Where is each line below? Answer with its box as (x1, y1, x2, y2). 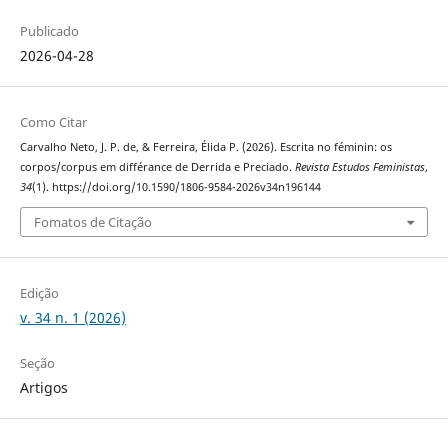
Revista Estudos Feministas (294, 159, 425, 174)
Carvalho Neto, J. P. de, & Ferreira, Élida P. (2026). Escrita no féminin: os (19, 139, 392, 154)
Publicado (19, 21, 79, 40)
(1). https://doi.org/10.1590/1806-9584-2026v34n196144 (31, 179, 321, 194)
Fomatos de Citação (33, 213, 152, 232)
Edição (19, 284, 59, 303)
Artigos (19, 378, 68, 398)
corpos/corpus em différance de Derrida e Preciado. (19, 159, 295, 174)
